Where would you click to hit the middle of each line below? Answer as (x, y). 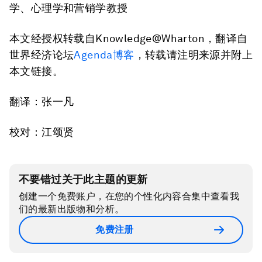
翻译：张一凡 (42, 101)
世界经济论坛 (42, 55)
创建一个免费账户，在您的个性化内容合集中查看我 (129, 196)
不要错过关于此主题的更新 (83, 179)
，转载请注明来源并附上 (194, 55)
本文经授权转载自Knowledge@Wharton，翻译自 (129, 38)
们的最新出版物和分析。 (72, 209)
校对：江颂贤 (42, 132)
